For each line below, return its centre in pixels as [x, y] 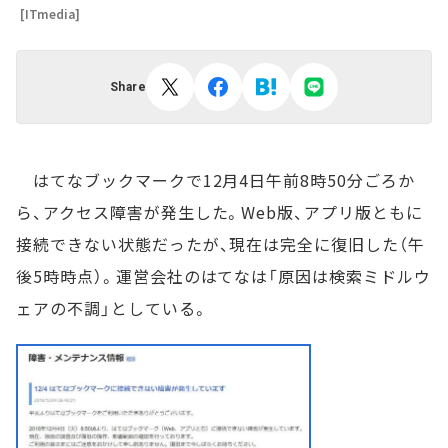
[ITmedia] [50, 13]
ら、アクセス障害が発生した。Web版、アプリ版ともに [219, 212]
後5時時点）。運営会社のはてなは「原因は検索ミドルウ [223, 276]
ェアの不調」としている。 [112, 308]
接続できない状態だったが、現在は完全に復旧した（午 [220, 244]
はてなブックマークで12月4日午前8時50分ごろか [215, 180]
